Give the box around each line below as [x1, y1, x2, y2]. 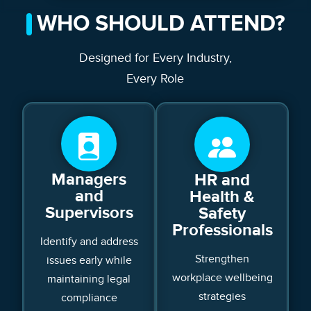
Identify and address [40, 234, 138, 249]
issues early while [46, 253, 132, 267]
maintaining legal [47, 271, 131, 286]
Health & [190, 187, 255, 208]
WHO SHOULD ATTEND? [36, 10, 285, 37]
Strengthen [195, 252, 249, 267]
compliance [60, 290, 117, 305]
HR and [194, 170, 250, 191]
